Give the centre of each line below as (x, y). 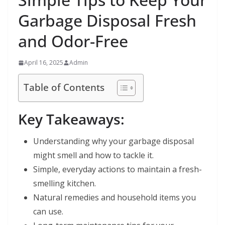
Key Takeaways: (71, 119)
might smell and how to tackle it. (93, 155)
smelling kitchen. (65, 184)
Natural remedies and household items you (115, 198)
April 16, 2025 (44, 63)
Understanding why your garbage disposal (114, 141)
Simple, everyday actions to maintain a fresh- (118, 170)
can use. (48, 212)
